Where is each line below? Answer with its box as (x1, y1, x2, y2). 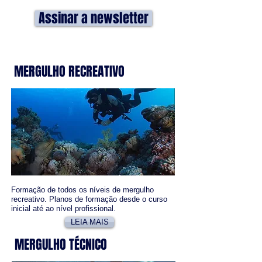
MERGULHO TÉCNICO (15, 235, 107, 254)
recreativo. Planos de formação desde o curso (11, 195, 167, 204)
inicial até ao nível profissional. (11, 204, 116, 213)
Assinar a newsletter (39, 9, 149, 27)
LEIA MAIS (70, 218, 109, 226)
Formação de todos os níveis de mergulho (11, 185, 154, 194)
